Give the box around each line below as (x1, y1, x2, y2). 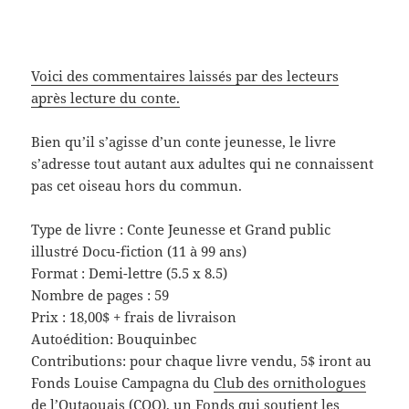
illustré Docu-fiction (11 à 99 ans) (31, 241, 247, 260)
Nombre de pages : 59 (31, 285, 170, 304)
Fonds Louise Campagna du (31, 372, 215, 392)
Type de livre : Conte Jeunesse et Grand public (31, 219, 331, 238)
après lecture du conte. (31, 88, 181, 107)
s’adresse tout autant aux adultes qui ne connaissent (31, 153, 374, 173)
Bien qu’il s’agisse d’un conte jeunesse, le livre (31, 131, 337, 151)
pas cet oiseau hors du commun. (31, 175, 243, 194)
